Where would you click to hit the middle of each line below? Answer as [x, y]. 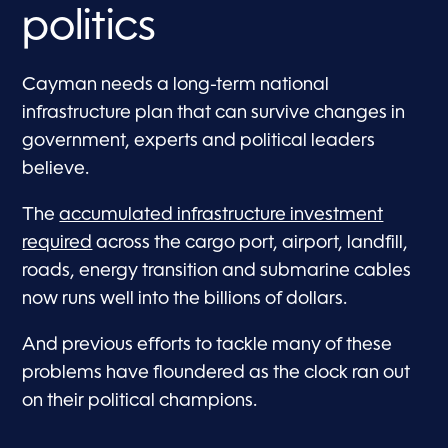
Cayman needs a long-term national [176, 85]
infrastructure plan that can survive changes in [214, 113]
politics [89, 28]
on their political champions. [140, 401]
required [57, 243]
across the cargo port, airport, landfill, [250, 243]
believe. [56, 169]
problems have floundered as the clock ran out [216, 373]
